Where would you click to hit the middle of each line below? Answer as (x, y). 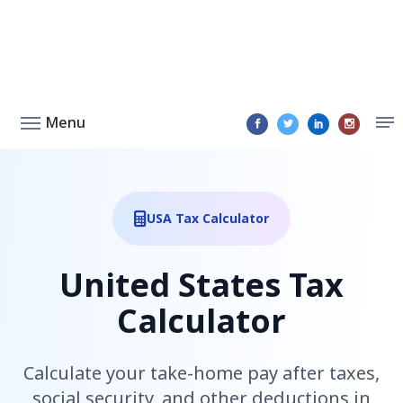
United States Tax (201, 285)
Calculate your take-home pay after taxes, (201, 373)
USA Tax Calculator (208, 218)
